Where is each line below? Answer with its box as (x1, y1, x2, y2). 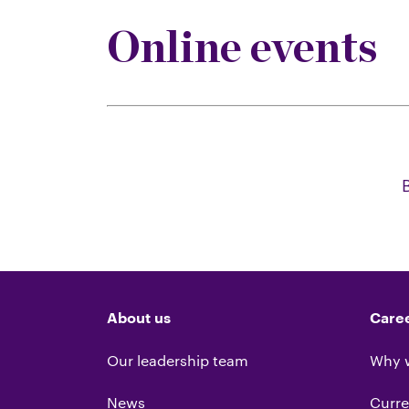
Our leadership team (107, 351, 248, 369)
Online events (107, 19, 377, 73)
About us (107, 310, 171, 326)
